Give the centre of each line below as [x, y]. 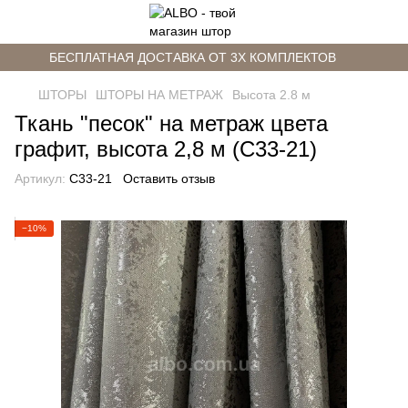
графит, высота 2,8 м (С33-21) [166, 149]
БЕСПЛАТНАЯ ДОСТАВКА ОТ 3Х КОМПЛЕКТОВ [193, 57]
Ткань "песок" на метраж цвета [171, 123]
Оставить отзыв [169, 178]
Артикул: [40, 178]
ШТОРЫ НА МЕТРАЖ [159, 95]
